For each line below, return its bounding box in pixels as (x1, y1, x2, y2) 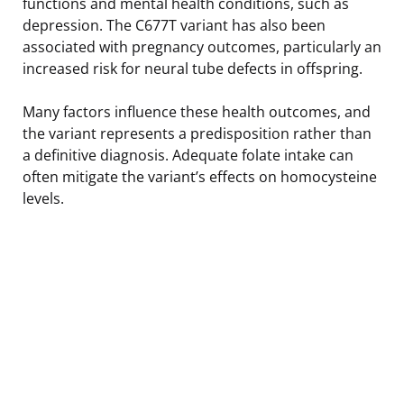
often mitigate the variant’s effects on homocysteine (23, 166, 377, 187)
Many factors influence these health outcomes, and (23, 101, 371, 122)
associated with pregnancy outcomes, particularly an (23, 36, 381, 57)
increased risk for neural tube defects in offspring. (23, 58, 363, 78)
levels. (23, 188, 64, 208)
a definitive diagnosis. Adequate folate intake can (23, 144, 353, 165)
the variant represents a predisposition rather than (23, 123, 372, 143)
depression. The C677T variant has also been (23, 14, 326, 35)
